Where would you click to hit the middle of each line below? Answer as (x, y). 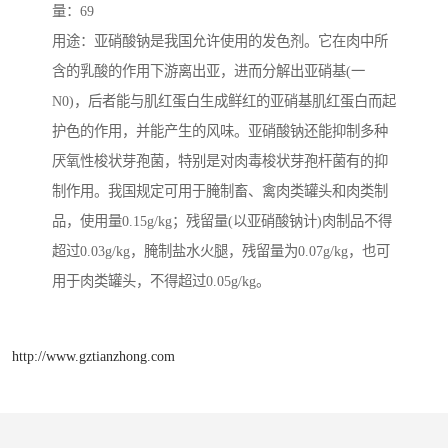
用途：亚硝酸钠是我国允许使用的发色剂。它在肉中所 (220, 41)
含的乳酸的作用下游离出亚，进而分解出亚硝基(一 (208, 71)
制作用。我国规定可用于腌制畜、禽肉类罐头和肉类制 (220, 191)
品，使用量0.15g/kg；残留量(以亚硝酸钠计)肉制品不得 (222, 221)
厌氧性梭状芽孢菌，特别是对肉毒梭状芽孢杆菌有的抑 (220, 161)
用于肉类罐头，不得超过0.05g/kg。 (161, 281)
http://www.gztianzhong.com (93, 355)
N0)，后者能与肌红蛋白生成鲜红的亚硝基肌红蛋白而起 (224, 101)
